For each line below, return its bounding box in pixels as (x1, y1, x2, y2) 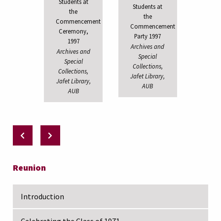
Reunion (13, 161, 46, 173)
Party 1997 (134, 32, 161, 40)
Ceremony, (58, 27, 88, 35)
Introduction (21, 191, 64, 201)
